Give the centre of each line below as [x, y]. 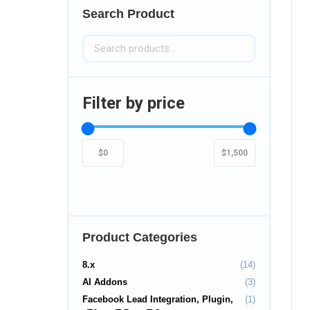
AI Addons [105, 282]
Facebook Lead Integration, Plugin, [158, 299]
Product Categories [140, 237]
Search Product [128, 14]
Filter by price [134, 103]
